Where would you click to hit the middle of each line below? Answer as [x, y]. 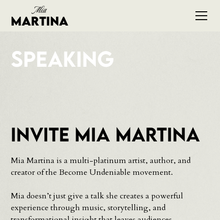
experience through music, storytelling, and [88, 208]
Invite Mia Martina [106, 134]
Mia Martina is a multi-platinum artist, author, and [101, 161]
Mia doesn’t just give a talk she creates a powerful [97, 196]
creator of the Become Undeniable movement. [92, 172]
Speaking [63, 59]
